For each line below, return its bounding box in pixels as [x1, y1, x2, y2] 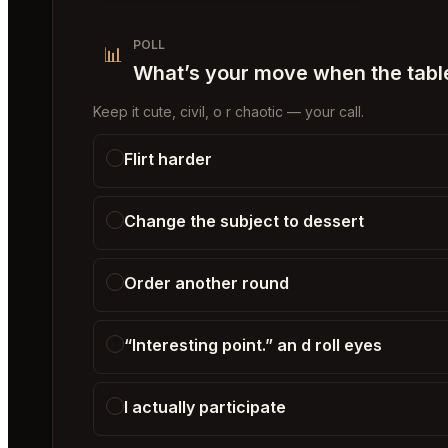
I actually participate [124, 396, 286, 417]
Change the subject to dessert [124, 210, 364, 231]
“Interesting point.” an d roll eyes [124, 334, 382, 355]
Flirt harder [124, 148, 212, 169]
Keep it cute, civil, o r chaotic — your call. [93, 102, 364, 120]
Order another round [124, 272, 289, 293]
